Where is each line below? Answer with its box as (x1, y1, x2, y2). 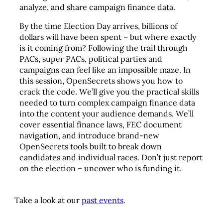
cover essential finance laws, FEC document (19, 119, 182, 129)
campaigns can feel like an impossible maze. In (19, 64, 191, 75)
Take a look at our (14, 195, 82, 205)
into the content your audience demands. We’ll (19, 108, 194, 118)
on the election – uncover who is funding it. (19, 163, 182, 173)
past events (81, 195, 123, 205)
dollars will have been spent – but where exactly (19, 31, 197, 42)
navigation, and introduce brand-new (19, 130, 160, 140)
